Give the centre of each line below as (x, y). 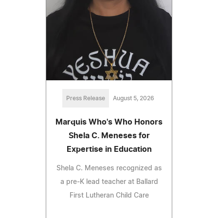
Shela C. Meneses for (109, 136)
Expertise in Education (109, 150)
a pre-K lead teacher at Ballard (109, 182)
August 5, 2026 (133, 99)
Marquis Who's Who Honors (109, 122)
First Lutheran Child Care (109, 196)
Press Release (85, 99)
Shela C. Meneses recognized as (109, 169)
